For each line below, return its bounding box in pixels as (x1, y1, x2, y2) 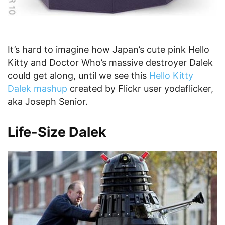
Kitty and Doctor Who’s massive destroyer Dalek (8, 57, 213, 68)
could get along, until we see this (8, 70, 149, 81)
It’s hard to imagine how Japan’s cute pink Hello (8, 44, 209, 55)
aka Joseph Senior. (8, 96, 88, 107)
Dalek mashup (8, 83, 67, 94)
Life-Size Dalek (8, 123, 106, 140)
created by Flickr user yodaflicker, (67, 83, 213, 94)
